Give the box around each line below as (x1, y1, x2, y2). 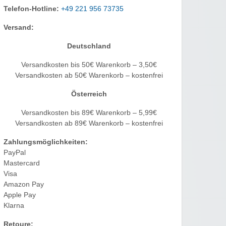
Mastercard (4, 159, 40, 167)
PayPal (4, 149, 26, 157)
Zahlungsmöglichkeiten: (4, 138, 88, 146)
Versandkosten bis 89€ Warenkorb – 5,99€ (21, 109, 157, 117)
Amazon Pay (4, 181, 44, 189)
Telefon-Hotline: (4, 5, 59, 13)
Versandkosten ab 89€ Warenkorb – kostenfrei (15, 120, 163, 128)
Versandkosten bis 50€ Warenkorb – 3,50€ (21, 61, 157, 69)
